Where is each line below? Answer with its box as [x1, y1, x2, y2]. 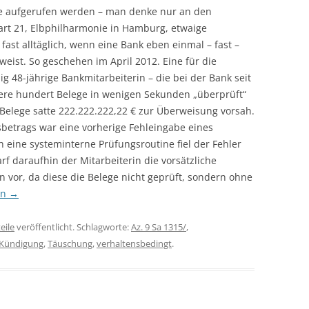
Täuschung [48, 237, 92, 250]
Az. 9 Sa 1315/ [131, 221, 186, 233]
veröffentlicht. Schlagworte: [14, 221, 131, 233]
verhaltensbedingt [97, 237, 172, 250]
